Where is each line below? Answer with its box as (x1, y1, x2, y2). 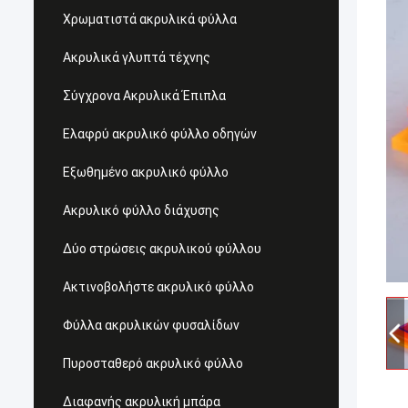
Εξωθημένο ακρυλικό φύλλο (63, 165, 229, 179)
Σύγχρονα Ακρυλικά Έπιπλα (63, 88, 226, 103)
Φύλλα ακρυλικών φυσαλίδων (63, 318, 240, 332)
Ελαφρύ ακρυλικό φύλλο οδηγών (63, 127, 257, 141)
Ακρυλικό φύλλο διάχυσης (63, 203, 219, 218)
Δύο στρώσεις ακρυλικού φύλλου (63, 241, 261, 256)
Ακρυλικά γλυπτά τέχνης (63, 50, 210, 65)
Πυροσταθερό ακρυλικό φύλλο (63, 356, 243, 371)
